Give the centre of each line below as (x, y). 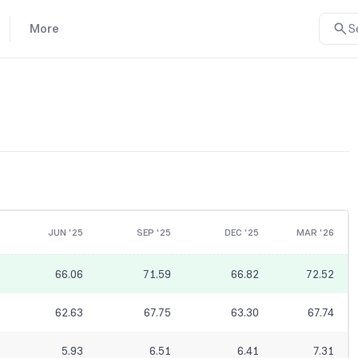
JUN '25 (65, 233)
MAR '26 (315, 233)
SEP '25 (153, 233)
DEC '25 (241, 233)
